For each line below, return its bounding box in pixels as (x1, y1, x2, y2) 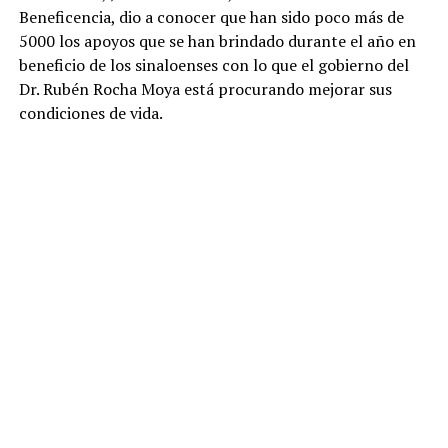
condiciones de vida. (18, 102, 163, 125)
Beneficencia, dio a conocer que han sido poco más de (18, 6, 404, 29)
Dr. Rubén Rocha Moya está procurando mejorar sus (18, 78, 392, 101)
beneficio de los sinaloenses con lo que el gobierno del (18, 54, 409, 77)
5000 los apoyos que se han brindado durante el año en (18, 30, 416, 53)
